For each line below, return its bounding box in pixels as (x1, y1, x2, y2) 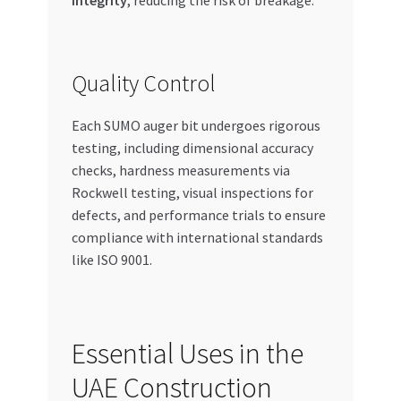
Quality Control (71, 68, 216, 98)
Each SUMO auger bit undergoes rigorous (71, 115, 320, 134)
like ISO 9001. (71, 250, 152, 269)
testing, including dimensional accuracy (71, 138, 313, 157)
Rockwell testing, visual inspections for (71, 183, 313, 201)
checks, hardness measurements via (71, 160, 290, 179)
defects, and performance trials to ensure (71, 205, 326, 224)
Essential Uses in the (71, 335, 303, 371)
